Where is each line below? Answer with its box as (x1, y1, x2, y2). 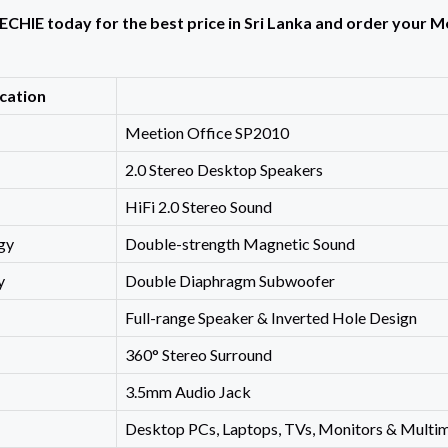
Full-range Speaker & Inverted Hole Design (124, 308, 417, 328)
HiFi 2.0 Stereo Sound (124, 197, 272, 217)
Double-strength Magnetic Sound (124, 234, 355, 254)
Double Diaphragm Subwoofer (124, 271, 335, 291)
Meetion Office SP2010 (124, 123, 289, 143)
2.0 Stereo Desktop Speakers (124, 160, 323, 180)
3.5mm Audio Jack (124, 382, 251, 402)
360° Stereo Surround (124, 345, 272, 365)
